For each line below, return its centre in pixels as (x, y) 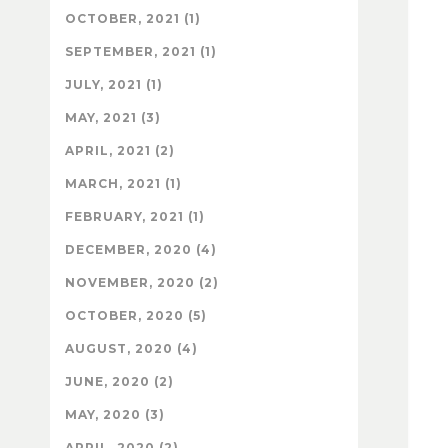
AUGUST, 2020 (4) (131, 349)
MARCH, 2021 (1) (123, 184)
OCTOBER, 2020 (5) (136, 316)
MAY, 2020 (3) (115, 415)
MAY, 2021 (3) (113, 118)
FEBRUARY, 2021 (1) (135, 217)
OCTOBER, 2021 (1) (133, 19)
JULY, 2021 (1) (114, 85)
